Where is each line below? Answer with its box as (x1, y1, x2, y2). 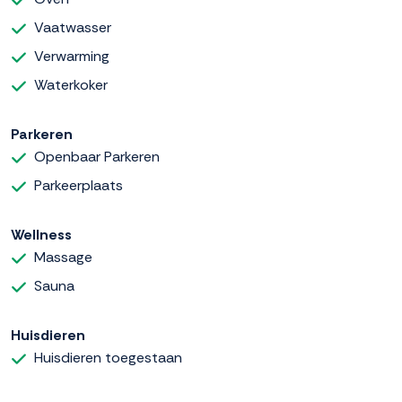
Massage (34, 248, 92, 267)
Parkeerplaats (34, 176, 123, 196)
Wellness (11, 225, 72, 245)
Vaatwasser (34, 18, 111, 38)
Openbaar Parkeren (34, 147, 160, 167)
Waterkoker (34, 75, 108, 95)
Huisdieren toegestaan (34, 348, 182, 368)
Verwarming (34, 47, 109, 66)
